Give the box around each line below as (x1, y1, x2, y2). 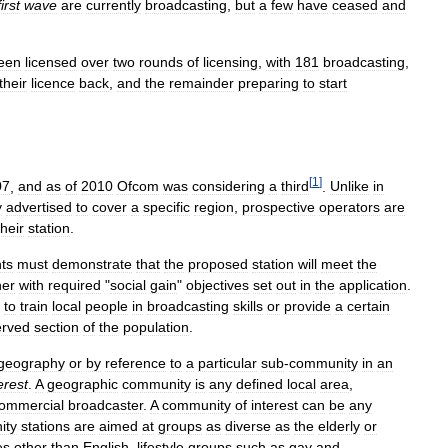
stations (21, 418, 70, 435)
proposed (188, 256, 248, 273)
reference (105, 355, 166, 372)
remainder (169, 75, 234, 91)
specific (143, 199, 190, 216)
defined (236, 376, 283, 393)
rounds (139, 54, 183, 70)
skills (233, 298, 263, 315)
